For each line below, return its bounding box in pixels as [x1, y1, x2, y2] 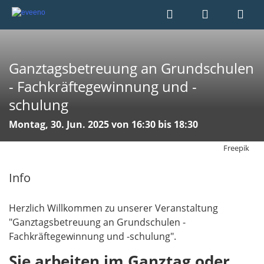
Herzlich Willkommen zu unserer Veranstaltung [9, 201, 218, 214]
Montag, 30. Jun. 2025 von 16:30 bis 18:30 [9, 118, 198, 131]
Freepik [223, 142, 249, 153]
